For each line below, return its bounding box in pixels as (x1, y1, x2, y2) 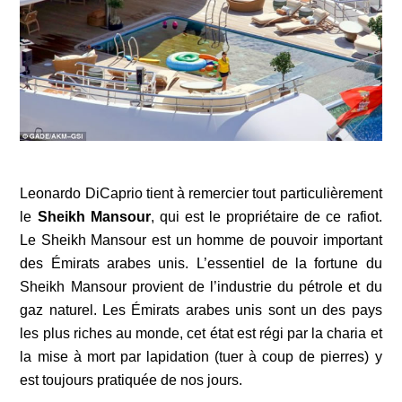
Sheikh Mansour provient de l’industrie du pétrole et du (20, 279, 382, 295)
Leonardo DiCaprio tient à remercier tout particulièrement (20, 186, 382, 202)
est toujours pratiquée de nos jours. (20, 372, 243, 389)
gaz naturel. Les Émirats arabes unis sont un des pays (20, 302, 382, 319)
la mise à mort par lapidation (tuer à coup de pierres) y (20, 349, 382, 365)
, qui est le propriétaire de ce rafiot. (150, 209, 382, 225)
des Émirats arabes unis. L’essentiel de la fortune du (20, 256, 382, 272)
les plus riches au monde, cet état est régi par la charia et (20, 326, 382, 342)
